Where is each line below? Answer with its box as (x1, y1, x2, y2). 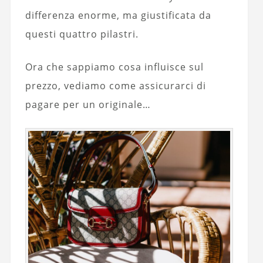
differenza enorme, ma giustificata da (25, 8, 211, 22)
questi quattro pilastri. (25, 27, 139, 41)
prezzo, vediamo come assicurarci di (25, 79, 206, 92)
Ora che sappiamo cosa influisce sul (25, 60, 204, 73)
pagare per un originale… (25, 97, 151, 111)
